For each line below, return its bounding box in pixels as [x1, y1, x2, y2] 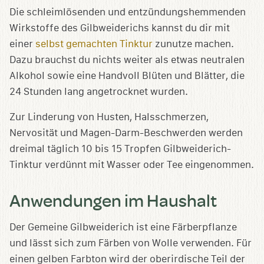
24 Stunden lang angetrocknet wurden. [9, 86, 188, 98]
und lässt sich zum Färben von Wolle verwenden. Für [9, 237, 252, 249]
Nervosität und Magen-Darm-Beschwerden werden [9, 127, 243, 139]
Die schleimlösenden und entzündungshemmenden [9, 6, 246, 18]
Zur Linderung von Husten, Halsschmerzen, [9, 111, 209, 123]
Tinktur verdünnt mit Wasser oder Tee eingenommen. [9, 159, 254, 171]
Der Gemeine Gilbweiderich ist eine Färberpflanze [9, 222, 237, 233]
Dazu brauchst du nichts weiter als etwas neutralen [9, 54, 245, 66]
